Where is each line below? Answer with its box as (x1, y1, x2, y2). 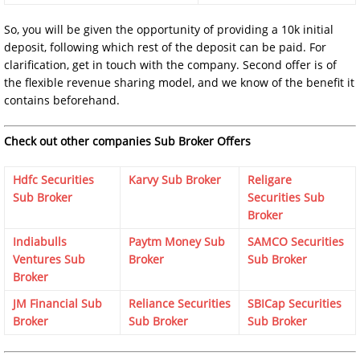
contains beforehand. (4, 92, 120, 108)
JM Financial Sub (13, 295, 102, 311)
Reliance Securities (129, 295, 231, 311)
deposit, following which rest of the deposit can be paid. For (4, 39, 326, 55)
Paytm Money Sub (129, 233, 225, 249)
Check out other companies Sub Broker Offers (4, 133, 251, 149)
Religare (247, 171, 292, 187)
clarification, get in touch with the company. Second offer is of (4, 56, 337, 72)
